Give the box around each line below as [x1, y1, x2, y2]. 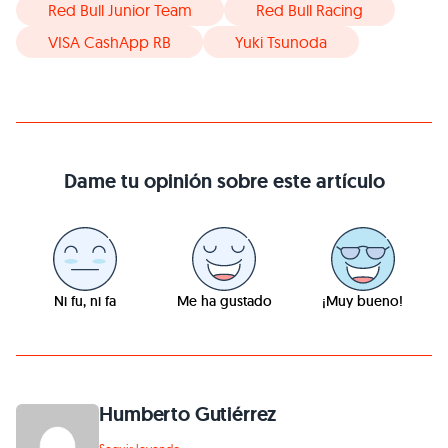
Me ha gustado [176, 292, 272, 311]
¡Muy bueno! [322, 292, 404, 311]
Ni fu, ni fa [54, 292, 117, 311]
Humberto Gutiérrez [99, 401, 277, 428]
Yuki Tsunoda [235, 32, 327, 53]
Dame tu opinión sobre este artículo [63, 168, 385, 195]
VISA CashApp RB [48, 32, 171, 53]
